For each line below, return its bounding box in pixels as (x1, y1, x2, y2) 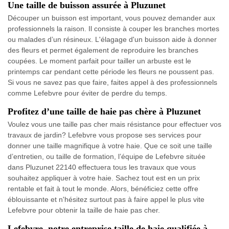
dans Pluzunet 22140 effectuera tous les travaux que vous (8, 163, 196, 172)
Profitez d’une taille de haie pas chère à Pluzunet (8, 106, 201, 117)
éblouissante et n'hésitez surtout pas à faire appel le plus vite (8, 195, 204, 204)
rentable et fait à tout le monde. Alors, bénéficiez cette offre (8, 185, 198, 193)
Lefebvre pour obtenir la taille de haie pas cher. (8, 206, 160, 215)
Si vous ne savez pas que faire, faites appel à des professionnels (8, 78, 217, 87)
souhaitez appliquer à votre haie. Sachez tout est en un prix (8, 174, 200, 182)
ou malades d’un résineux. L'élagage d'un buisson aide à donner (8, 35, 217, 44)
